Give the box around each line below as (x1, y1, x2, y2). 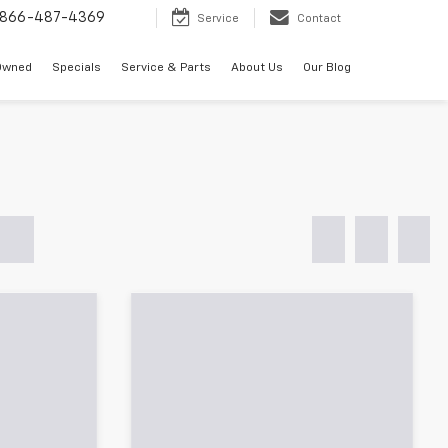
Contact (297, 13, 341, 25)
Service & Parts (121, 62, 211, 75)
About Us (231, 62, 283, 75)
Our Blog (303, 62, 351, 75)
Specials (52, 62, 101, 75)
